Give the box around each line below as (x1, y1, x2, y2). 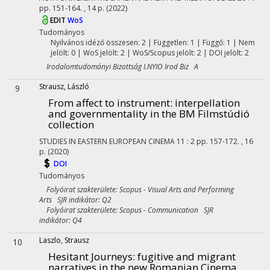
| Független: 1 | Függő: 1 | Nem (145, 37, 255, 48)
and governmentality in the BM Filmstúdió (48, 107, 250, 121)
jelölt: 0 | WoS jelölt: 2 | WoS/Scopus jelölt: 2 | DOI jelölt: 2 (50, 48, 249, 58)
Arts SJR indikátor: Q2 (39, 195, 111, 205)
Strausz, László (39, 81, 89, 92)
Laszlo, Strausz (39, 235, 89, 245)
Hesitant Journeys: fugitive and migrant (48, 250, 236, 263)
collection (48, 118, 94, 131)
